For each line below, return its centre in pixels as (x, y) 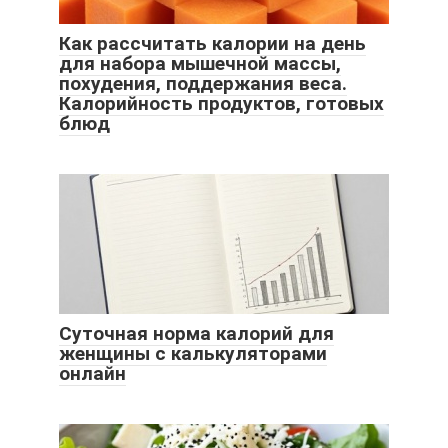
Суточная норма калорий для (196, 333)
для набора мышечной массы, (200, 63)
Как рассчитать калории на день (212, 43)
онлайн (92, 373)
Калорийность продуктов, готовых (221, 103)
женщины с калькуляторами (193, 353)
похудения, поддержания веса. (203, 83)
